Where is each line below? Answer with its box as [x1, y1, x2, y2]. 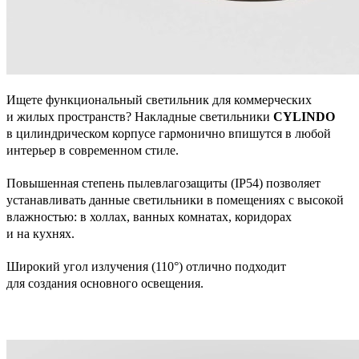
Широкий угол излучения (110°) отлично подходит [6, 260, 286, 273]
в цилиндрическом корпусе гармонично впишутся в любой [6, 127, 331, 140]
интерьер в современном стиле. [6, 143, 179, 157]
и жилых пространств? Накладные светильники [6, 110, 273, 123]
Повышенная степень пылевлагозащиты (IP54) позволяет [6, 176, 321, 190]
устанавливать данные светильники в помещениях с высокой [6, 193, 344, 207]
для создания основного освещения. [6, 276, 204, 290]
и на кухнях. [6, 227, 75, 240]
